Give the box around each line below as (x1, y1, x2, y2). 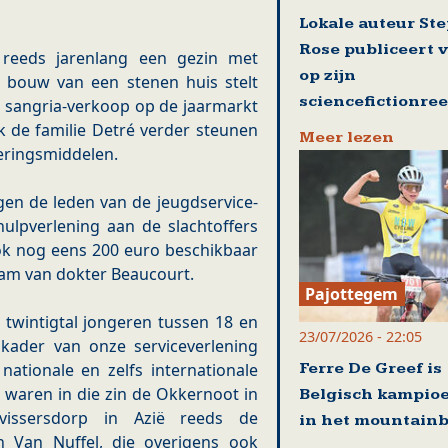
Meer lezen (298, 128, 394, 148)
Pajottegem (305, 282, 399, 305)
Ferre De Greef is (298, 358, 442, 378)
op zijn (298, 66, 356, 86)
